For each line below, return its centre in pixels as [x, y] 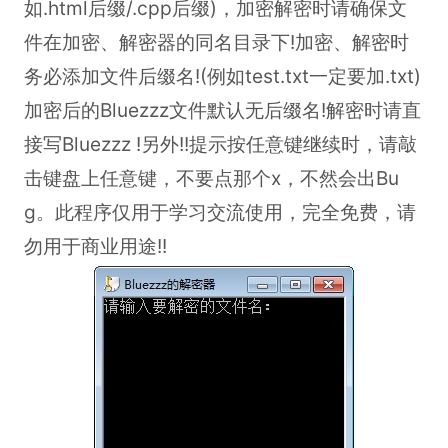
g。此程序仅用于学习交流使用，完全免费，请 [219, 211]
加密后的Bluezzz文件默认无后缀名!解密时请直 [222, 109]
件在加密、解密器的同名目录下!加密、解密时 [216, 41]
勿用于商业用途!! [95, 245]
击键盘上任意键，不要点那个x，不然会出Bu [211, 177]
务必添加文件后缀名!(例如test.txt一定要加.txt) [222, 75]
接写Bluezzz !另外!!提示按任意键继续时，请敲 [220, 143]
